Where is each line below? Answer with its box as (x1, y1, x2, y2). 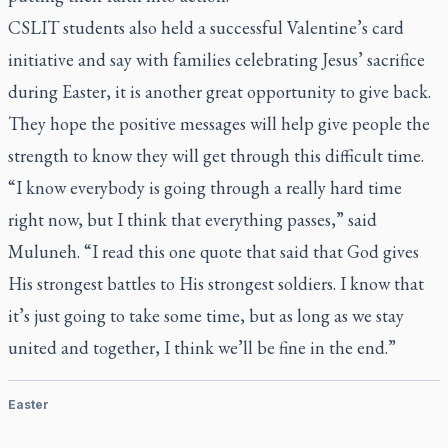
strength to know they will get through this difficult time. (8, 144, 424, 167)
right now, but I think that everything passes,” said (8, 208, 377, 231)
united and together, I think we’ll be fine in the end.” (8, 336, 396, 359)
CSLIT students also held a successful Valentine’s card (8, 16, 404, 39)
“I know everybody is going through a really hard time (8, 176, 402, 199)
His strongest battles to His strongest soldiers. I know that (8, 272, 424, 295)
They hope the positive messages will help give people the (8, 112, 430, 135)
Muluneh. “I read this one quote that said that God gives (8, 240, 419, 263)
